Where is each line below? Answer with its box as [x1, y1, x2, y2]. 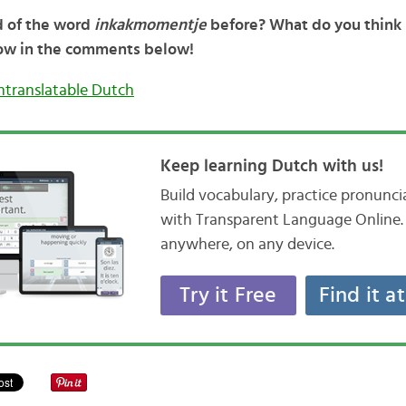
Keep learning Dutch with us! [159, 158, 383, 176]
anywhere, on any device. [159, 237, 334, 254]
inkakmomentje [93, 17, 210, 34]
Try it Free [179, 285, 277, 307]
